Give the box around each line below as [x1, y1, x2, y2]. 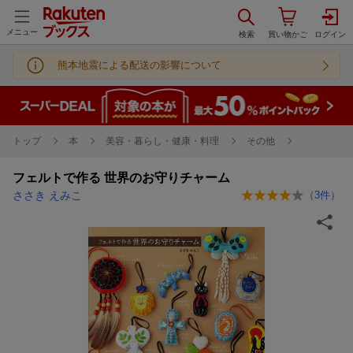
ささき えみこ [13, 188, 82, 202]
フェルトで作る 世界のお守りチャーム [13, 170, 230, 184]
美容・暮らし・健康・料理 [106, 135, 219, 147]
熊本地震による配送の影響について [58, 59, 221, 71]
